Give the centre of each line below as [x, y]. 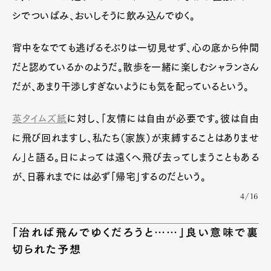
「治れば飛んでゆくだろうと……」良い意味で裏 [135, 232]
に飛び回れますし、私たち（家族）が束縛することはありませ [135, 138]
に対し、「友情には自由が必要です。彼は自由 [163, 119]
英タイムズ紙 [40, 119]
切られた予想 [47, 249]
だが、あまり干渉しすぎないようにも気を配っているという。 [131, 87]
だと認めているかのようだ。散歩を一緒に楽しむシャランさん [135, 67]
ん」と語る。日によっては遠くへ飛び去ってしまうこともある [135, 157]
